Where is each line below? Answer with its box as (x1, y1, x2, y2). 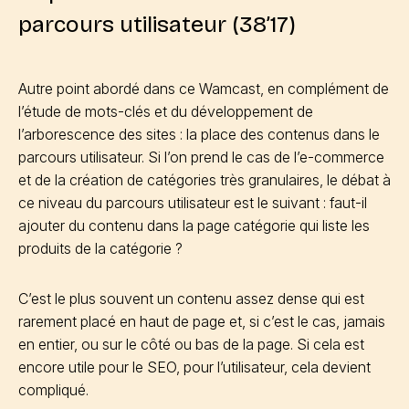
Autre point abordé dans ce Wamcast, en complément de (18, 79, 389, 98)
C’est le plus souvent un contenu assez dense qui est (18, 289, 364, 308)
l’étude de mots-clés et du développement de (18, 102, 313, 121)
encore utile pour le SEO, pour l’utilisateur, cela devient (18, 358, 371, 376)
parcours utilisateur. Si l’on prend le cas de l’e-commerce (18, 148, 384, 166)
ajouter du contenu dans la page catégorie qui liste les (18, 216, 370, 235)
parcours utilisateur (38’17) (18, 11, 296, 38)
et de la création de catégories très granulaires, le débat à (18, 171, 391, 189)
